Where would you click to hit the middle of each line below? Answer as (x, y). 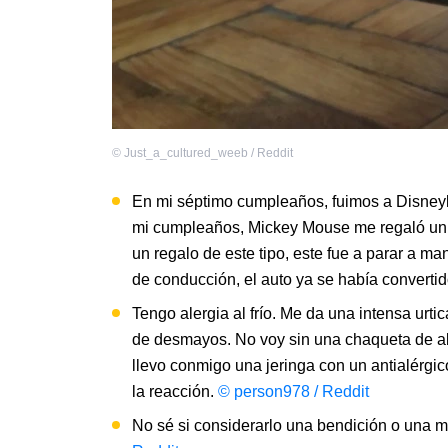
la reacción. (175, 392)
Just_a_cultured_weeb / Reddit (208, 153)
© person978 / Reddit (293, 392)
